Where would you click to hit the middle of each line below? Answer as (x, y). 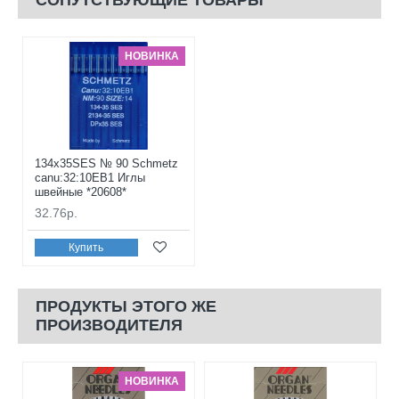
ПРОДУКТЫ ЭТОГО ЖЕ (126, 307)
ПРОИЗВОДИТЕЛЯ (109, 326)
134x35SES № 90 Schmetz (106, 164)
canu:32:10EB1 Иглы (90, 178)
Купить (86, 247)
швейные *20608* (81, 192)
